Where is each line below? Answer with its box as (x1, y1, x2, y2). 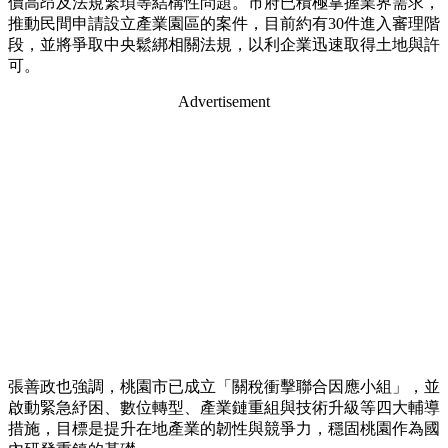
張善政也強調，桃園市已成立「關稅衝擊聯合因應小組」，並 (8, 378, 440, 396)
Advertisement (178, 93, 270, 111)
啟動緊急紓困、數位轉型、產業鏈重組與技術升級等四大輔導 (8, 399, 440, 417)
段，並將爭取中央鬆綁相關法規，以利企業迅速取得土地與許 (8, 36, 440, 54)
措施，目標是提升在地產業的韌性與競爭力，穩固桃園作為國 (8, 420, 440, 438)
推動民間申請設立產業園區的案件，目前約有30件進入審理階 (8, 15, 440, 33)
